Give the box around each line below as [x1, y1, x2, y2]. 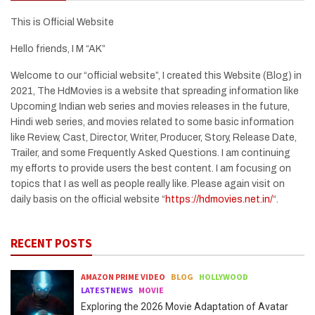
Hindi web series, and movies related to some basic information [11, 116, 294, 127]
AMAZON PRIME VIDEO [81, 271, 165, 282]
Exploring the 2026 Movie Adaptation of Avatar [81, 300, 288, 312]
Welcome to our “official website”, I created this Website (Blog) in [11, 70, 302, 81]
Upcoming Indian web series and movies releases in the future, [11, 101, 290, 112]
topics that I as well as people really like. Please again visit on [11, 178, 285, 189]
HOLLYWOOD [199, 271, 248, 282]
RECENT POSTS [11, 235, 92, 251]
